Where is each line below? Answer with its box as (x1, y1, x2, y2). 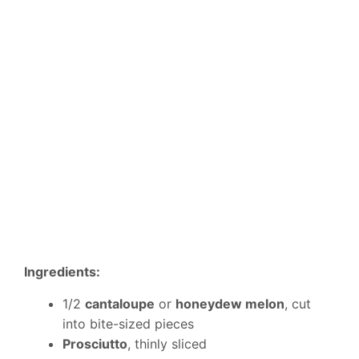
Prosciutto (63, 336, 127, 353)
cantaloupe (85, 296, 155, 313)
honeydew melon (175, 296, 284, 313)
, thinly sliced (127, 336, 207, 353)
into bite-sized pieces (63, 316, 194, 333)
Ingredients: (24, 264, 100, 280)
